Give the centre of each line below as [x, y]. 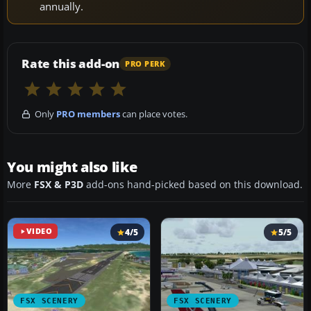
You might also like [72, 167]
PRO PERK [145, 64]
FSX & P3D [59, 185]
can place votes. [154, 114]
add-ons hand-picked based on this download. [193, 185]
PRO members [88, 114]
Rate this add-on [71, 64]
